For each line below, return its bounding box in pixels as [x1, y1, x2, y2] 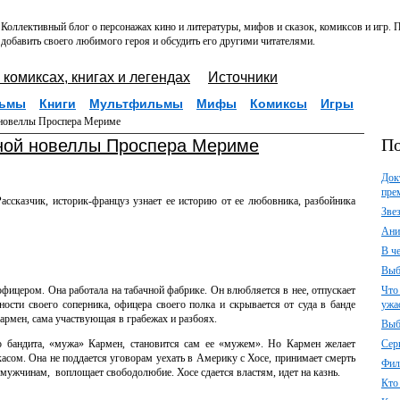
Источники [208, 70, 278, 85]
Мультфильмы [89, 96, 183, 111]
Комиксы [250, 96, 307, 111]
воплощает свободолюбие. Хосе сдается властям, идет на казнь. [55, 366, 340, 379]
